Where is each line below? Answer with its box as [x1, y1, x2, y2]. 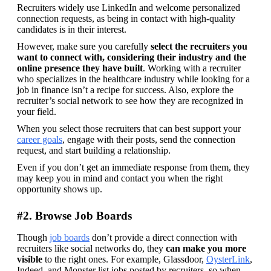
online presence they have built [17, 62, 143, 73]
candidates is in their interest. [17, 24, 126, 34]
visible [17, 253, 42, 264]
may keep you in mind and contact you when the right [17, 172, 223, 183]
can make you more [166, 243, 246, 253]
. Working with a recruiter [143, 62, 241, 73]
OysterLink [206, 253, 250, 264]
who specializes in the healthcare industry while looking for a [17, 73, 250, 84]
